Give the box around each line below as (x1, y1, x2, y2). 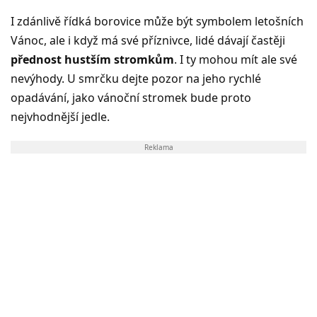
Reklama (144, 142, 173, 152)
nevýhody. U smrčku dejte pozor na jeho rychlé (11, 70, 261, 86)
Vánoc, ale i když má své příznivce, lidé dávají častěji (11, 32, 285, 48)
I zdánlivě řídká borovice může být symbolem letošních (11, 13, 304, 29)
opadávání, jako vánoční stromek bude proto (11, 89, 251, 105)
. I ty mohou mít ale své (174, 51, 297, 67)
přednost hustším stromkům (11, 51, 174, 67)
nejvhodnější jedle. (11, 108, 110, 125)
